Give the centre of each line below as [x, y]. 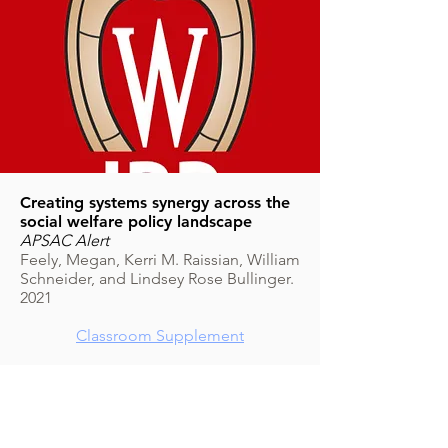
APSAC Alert [64, 240]
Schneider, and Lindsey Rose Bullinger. [157, 278]
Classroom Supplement [160, 335]
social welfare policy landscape [136, 221]
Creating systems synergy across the [155, 202]
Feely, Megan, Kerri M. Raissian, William [160, 259]
